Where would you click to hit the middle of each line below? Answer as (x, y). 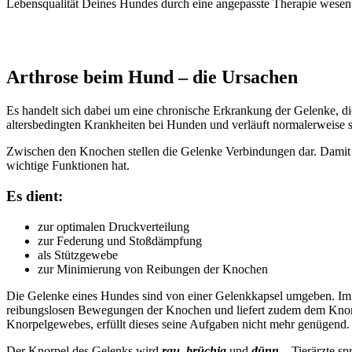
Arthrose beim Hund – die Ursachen (152, 77)
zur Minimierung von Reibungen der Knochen (153, 269)
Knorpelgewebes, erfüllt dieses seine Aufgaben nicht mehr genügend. (178, 324)
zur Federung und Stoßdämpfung (120, 240)
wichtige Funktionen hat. (68, 166)
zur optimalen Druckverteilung (114, 226)
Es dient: (35, 196)
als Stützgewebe (78, 255)
